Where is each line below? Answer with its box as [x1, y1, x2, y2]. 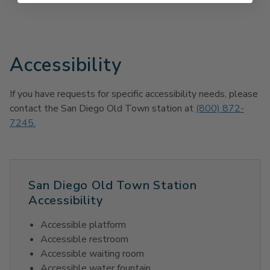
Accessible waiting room [40, 247, 144, 261]
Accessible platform [40, 218, 126, 232]
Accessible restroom [40, 233, 128, 246]
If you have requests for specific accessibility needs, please [10, 87, 258, 101]
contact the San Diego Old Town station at [10, 102, 196, 116]
